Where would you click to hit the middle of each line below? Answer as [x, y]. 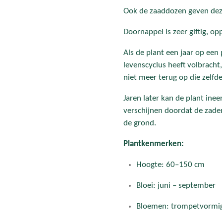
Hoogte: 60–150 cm [170, 165]
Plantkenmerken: [154, 144]
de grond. [140, 123]
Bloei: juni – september [176, 186]
